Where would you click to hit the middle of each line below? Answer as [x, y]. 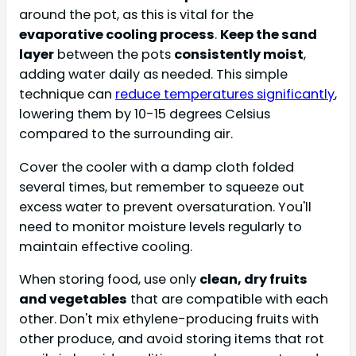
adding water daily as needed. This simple [153, 75]
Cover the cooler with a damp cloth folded [157, 167]
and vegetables [73, 299]
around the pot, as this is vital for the [136, 15]
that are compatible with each [228, 299]
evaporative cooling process [117, 35]
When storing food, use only [109, 279]
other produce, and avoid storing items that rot [172, 339]
